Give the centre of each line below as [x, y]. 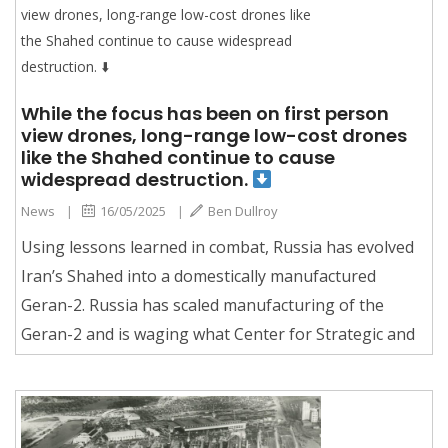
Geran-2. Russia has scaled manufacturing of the [202, 304]
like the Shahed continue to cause [178, 157]
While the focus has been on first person [205, 113]
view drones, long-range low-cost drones [214, 135]
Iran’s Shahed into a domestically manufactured [198, 275]
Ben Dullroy [243, 210]
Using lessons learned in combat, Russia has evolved [217, 246]
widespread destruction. [136, 179]
